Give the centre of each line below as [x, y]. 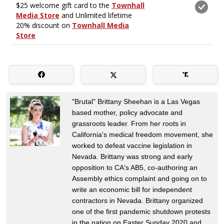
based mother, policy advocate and [127, 112]
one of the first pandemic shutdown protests [141, 211]
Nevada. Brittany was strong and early [132, 156]
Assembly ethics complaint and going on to [139, 178]
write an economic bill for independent [132, 189]
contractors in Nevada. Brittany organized [137, 200]
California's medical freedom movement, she [142, 134]
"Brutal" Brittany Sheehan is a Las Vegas [136, 101]
